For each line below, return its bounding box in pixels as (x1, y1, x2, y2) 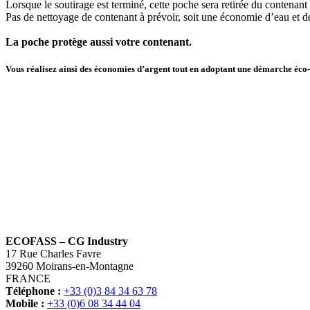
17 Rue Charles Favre (6, 247, 101, 259)
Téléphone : (6, 284, 61, 297)
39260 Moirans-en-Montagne (6, 259, 134, 272)
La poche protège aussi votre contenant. (6, 35, 192, 48)
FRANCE (6, 272, 51, 284)
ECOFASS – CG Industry (6, 235, 128, 247)
